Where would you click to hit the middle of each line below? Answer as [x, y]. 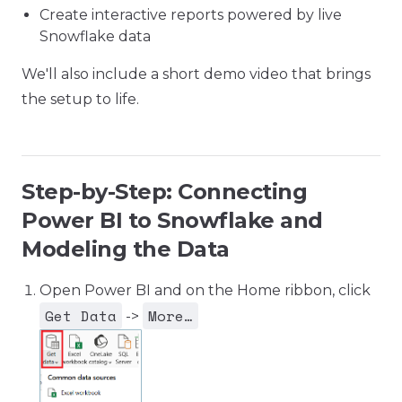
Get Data [81, 316]
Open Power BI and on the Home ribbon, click [205, 290]
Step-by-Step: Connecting [165, 192]
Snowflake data [95, 36]
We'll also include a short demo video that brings [196, 74]
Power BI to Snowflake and [172, 220]
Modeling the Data [126, 249]
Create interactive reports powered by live [191, 15]
